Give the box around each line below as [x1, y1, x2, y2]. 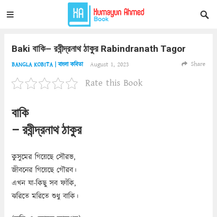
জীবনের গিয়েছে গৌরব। [11, 165, 77, 175]
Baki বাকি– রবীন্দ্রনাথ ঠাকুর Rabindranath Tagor [11, 43, 186, 54]
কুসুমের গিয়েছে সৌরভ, [11, 152, 76, 162]
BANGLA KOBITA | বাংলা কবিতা [11, 61, 83, 69]
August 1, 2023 [90, 60, 129, 69]
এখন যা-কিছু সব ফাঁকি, [11, 178, 76, 188]
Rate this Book [85, 77, 143, 90]
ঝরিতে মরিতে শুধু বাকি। [11, 191, 78, 201]
